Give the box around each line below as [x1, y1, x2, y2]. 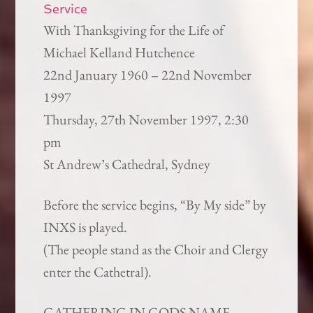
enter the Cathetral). [43, 263, 152, 282]
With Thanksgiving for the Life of [43, 21, 224, 40]
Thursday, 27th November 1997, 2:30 [43, 110, 249, 129]
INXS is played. [43, 218, 128, 237]
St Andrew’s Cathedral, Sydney [43, 155, 211, 174]
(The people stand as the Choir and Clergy [43, 240, 269, 259]
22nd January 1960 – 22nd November [43, 66, 252, 85]
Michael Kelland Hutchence [43, 43, 196, 62]
